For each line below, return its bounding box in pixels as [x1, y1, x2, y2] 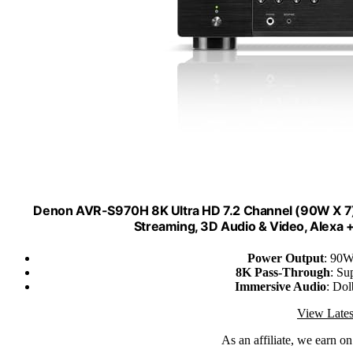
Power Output [247, 251, 324, 265]
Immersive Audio [234, 279, 326, 293]
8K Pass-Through [236, 265, 330, 279]
